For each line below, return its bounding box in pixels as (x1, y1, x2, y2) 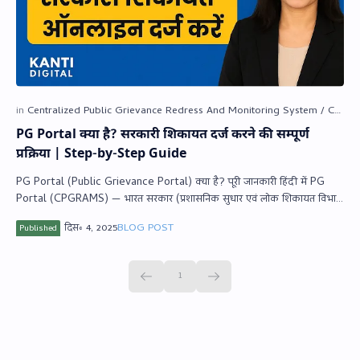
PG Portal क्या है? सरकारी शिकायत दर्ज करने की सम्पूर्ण (16, 126, 309, 144)
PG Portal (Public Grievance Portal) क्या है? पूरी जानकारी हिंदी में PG (16, 173, 310, 192)
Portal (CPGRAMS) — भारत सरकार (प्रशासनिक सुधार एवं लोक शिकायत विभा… (16, 190, 343, 209)
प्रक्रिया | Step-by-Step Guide (16, 145, 186, 163)
